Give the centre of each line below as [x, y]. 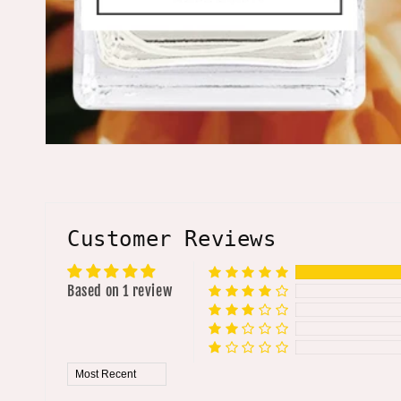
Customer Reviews [172, 239]
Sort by [88, 371]
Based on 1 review [120, 290]
